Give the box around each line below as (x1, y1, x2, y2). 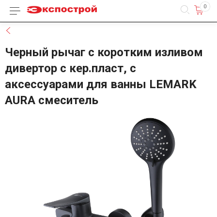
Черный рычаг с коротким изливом (5, 46, 203, 59)
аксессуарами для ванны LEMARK (5, 77, 197, 91)
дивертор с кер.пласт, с (5, 62, 136, 75)
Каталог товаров (41, 6, 98, 15)
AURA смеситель (5, 93, 98, 107)
